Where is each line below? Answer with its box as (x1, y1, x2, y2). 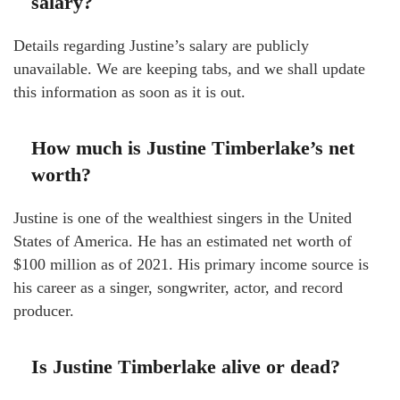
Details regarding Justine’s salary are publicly (13, 37, 309, 55)
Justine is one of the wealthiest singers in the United (13, 209, 352, 228)
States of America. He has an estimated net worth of (13, 232, 352, 251)
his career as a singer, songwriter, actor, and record (13, 279, 343, 297)
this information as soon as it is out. (13, 83, 246, 102)
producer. (13, 302, 74, 321)
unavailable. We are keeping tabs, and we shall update (13, 60, 365, 79)
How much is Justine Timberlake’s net (31, 137, 354, 160)
